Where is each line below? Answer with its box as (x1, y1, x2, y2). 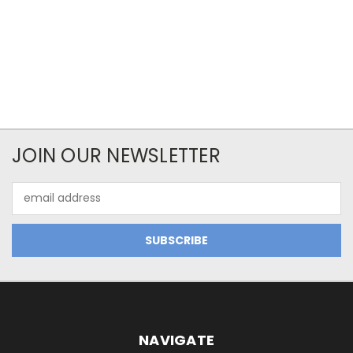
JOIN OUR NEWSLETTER (12, 142, 221, 169)
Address (12, 198, 55, 214)
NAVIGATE (139, 329, 214, 350)
